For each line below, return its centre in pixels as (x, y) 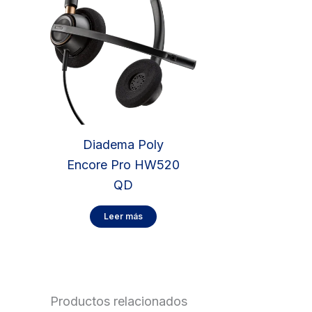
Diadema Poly (123, 145)
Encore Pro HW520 (123, 165)
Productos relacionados (119, 301)
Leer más (123, 217)
